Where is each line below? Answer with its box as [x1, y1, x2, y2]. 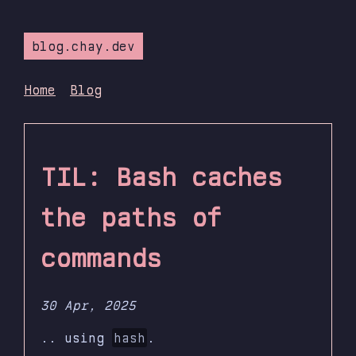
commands [41, 242, 161, 274]
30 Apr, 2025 [41, 297, 136, 314]
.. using [41, 330, 112, 346]
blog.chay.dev [32, 37, 135, 54]
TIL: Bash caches [41, 161, 282, 193]
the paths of [41, 201, 222, 234]
